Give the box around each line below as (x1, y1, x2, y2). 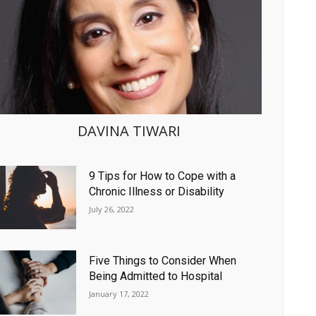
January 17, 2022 (89, 288, 150, 300)
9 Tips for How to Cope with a (89, 169, 236, 183)
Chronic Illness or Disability (89, 184, 225, 198)
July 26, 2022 (89, 203, 135, 214)
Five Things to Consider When (89, 254, 237, 268)
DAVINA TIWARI (77, 121, 181, 141)
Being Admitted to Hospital (89, 269, 223, 284)
